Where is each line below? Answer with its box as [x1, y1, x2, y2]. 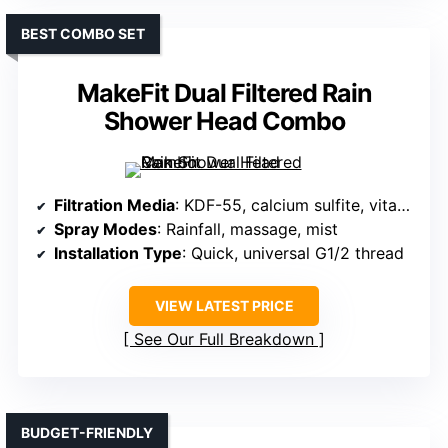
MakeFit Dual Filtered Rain [76, 78, 372, 109]
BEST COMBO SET [21, 25, 145, 43]
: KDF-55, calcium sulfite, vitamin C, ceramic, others [175, 195, 397, 216]
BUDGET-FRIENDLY [21, 424, 153, 442]
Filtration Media [54, 195, 175, 216]
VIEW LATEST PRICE [154, 297, 294, 315]
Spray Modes [54, 219, 157, 240]
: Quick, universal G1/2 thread [182, 243, 404, 264]
